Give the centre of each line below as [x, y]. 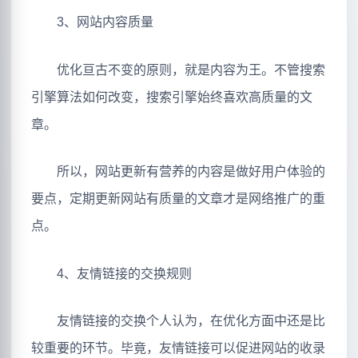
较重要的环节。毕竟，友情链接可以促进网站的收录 [178, 348]
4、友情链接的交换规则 [111, 273]
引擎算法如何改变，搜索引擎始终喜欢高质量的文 [172, 97]
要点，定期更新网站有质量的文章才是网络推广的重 [178, 199]
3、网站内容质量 [92, 22]
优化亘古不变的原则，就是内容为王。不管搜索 [178, 70]
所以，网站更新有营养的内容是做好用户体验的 [178, 172]
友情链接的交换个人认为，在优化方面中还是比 [178, 321]
